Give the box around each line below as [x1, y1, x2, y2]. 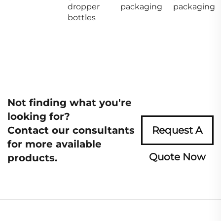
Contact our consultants [7, 124, 135, 136]
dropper [68, 1, 100, 11]
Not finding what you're [7, 96, 132, 109]
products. [7, 151, 57, 164]
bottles [68, 12, 96, 22]
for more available [7, 138, 102, 150]
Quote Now [148, 150, 206, 163]
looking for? [7, 110, 70, 122]
